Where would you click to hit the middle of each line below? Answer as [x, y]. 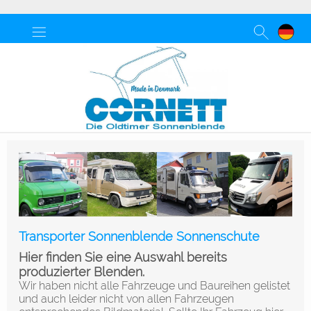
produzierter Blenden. [82, 272]
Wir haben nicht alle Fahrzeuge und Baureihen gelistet [154, 286]
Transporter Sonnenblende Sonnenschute [139, 237]
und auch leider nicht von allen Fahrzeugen [126, 299]
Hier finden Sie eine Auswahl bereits [123, 258]
